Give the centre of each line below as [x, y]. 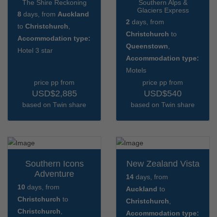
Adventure [54, 174]
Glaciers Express [163, 10]
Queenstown [147, 46]
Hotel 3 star [35, 50]
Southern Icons [54, 163]
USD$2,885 [54, 93]
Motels [136, 70]
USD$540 [163, 93]
